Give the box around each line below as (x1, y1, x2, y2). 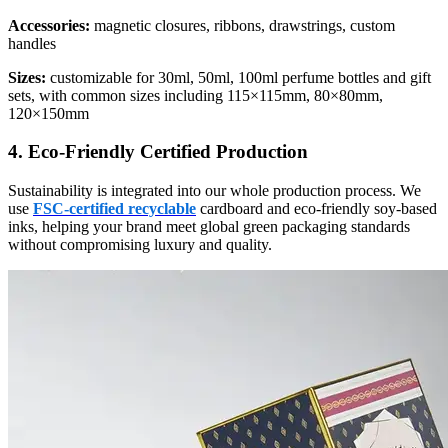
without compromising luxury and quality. (8, 235, 272, 253)
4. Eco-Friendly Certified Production (8, 141, 308, 163)
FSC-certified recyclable (33, 199, 196, 217)
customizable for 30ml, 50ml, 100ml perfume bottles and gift (46, 68, 431, 86)
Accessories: (8, 16, 90, 34)
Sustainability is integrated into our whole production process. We (8, 181, 421, 199)
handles (8, 34, 56, 52)
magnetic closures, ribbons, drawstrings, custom (90, 16, 395, 34)
